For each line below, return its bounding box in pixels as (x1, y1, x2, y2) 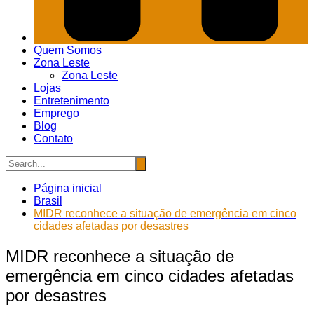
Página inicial (34, 182, 102, 195)
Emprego (34, 107, 79, 120)
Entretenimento (34, 95, 109, 107)
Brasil (34, 195, 62, 207)
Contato (34, 132, 73, 145)
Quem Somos (34, 44, 102, 57)
